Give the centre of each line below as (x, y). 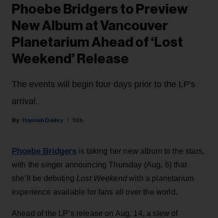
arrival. (25, 101)
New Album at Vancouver (90, 26)
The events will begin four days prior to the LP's (103, 84)
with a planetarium (162, 178)
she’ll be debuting (44, 178)
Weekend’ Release (70, 59)
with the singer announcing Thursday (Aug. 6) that (99, 165)
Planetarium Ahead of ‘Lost (97, 42)
